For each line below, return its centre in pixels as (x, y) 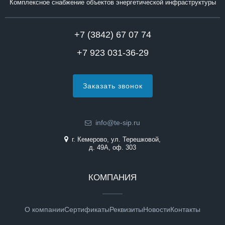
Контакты (185, 210)
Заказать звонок (113, 86)
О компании (44, 210)
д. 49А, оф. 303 (113, 148)
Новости (157, 210)
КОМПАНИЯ (113, 178)
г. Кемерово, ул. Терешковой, (115, 140)
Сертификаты (87, 210)
